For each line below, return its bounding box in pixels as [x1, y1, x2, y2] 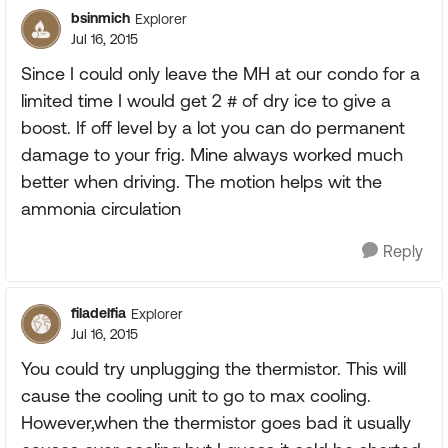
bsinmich [71, 10, 130, 26]
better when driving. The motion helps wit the [21, 171, 382, 192]
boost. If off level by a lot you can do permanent [21, 117, 405, 138]
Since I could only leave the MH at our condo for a [21, 63, 420, 84]
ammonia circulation [21, 198, 181, 219]
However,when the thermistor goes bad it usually [21, 412, 411, 433]
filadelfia [71, 305, 126, 321]
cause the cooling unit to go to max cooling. [21, 385, 371, 406]
